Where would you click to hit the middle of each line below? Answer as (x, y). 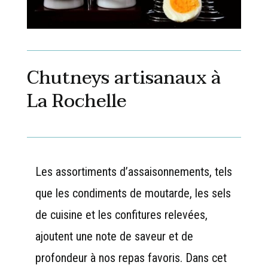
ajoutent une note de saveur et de (114, 236)
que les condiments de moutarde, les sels (133, 193)
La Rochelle (76, 101)
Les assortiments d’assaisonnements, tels (133, 171)
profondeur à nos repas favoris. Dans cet (131, 258)
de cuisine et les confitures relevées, (121, 214)
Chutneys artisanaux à (124, 78)
